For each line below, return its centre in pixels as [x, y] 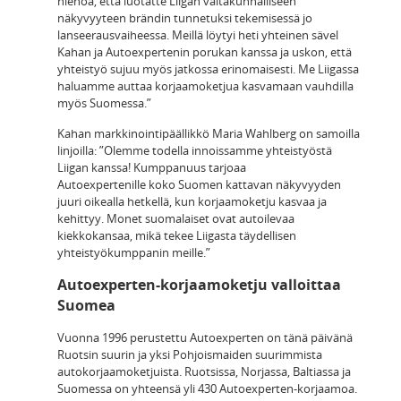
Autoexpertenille [102, 184]
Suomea [86, 305]
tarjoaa [226, 167]
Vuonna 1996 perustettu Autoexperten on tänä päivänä [205, 337]
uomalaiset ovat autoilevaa [222, 218]
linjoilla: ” [81, 150]
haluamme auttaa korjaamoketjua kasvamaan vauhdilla [205, 85]
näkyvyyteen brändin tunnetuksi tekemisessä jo [185, 17]
